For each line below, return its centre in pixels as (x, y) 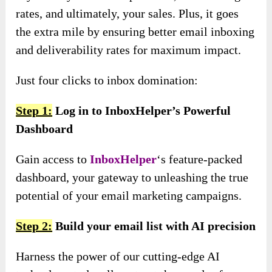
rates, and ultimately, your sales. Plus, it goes (127, 13)
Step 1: (34, 110)
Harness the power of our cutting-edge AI (118, 256)
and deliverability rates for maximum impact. (129, 49)
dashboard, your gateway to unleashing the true (132, 177)
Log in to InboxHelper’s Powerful (142, 110)
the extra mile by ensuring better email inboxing (135, 31)
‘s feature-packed (200, 159)
